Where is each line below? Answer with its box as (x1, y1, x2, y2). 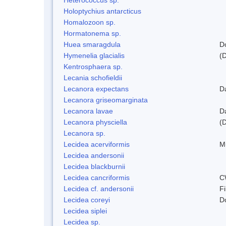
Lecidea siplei (64, 206, 107, 215)
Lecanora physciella (64, 118, 127, 126)
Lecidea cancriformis (64, 173, 130, 182)
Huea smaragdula (64, 40, 121, 48)
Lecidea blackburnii (64, 162, 125, 171)
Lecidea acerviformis (64, 140, 130, 148)
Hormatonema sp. (64, 29, 121, 37)
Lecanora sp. (64, 129, 105, 137)
